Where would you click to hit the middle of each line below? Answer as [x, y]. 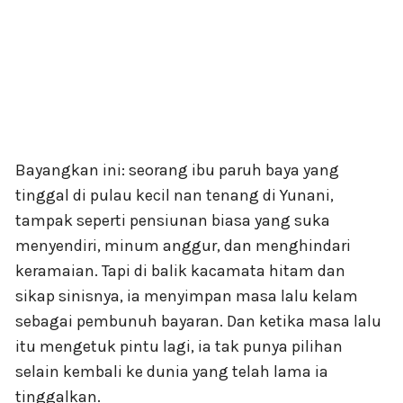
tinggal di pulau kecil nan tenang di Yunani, [175, 196]
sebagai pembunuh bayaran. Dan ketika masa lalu [198, 322]
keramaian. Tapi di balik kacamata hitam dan [180, 271]
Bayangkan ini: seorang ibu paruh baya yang [177, 170]
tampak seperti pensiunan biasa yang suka [173, 221]
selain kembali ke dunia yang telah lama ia [172, 372]
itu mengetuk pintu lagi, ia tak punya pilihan [179, 347]
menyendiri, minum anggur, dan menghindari [183, 246]
